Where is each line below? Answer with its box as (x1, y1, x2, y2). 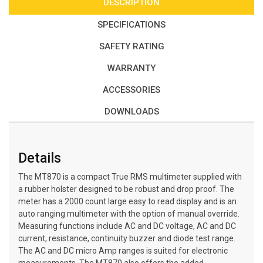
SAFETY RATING (99, 41, 164, 52)
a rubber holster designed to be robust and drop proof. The (18, 184, 234, 194)
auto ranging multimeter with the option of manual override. (18, 209, 240, 218)
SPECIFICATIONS (97, 19, 166, 30)
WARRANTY (107, 63, 156, 73)
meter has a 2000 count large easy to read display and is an (18, 197, 237, 206)
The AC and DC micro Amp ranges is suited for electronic (18, 246, 228, 255)
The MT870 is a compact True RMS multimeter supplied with (18, 172, 242, 181)
